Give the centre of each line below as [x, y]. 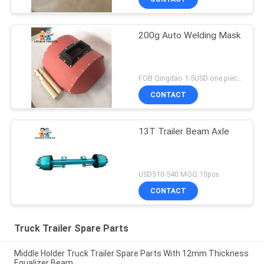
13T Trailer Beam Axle [184, 131]
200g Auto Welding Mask [190, 35]
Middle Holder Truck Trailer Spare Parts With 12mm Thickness [131, 253]
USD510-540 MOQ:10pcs [179, 174]
